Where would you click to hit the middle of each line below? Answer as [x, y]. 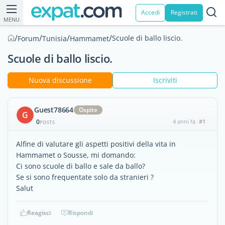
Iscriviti [165, 80]
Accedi [150, 12]
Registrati [184, 12]
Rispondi [81, 213]
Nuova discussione [60, 80]
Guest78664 [54, 110]
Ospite [88, 110]
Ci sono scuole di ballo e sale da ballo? [81, 166]
